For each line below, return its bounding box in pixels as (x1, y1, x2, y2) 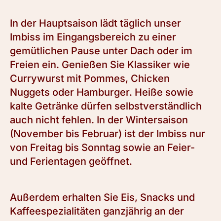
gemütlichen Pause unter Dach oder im (10, 45, 192, 57)
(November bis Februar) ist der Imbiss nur (10, 128, 205, 140)
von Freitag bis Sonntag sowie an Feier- (10, 142, 195, 153)
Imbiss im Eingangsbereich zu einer (10, 31, 176, 43)
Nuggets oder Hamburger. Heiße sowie (10, 86, 193, 98)
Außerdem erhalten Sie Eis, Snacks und (10, 191, 195, 203)
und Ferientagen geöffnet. (10, 155, 132, 167)
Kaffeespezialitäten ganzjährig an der (10, 205, 184, 217)
